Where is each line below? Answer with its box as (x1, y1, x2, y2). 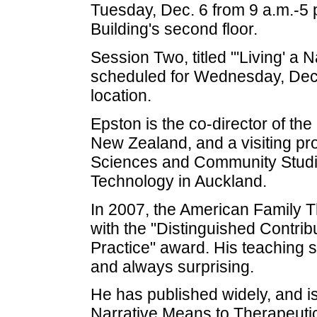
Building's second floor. (90, 20, 258, 39)
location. (90, 86, 151, 105)
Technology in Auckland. (90, 171, 267, 190)
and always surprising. (90, 257, 254, 276)
